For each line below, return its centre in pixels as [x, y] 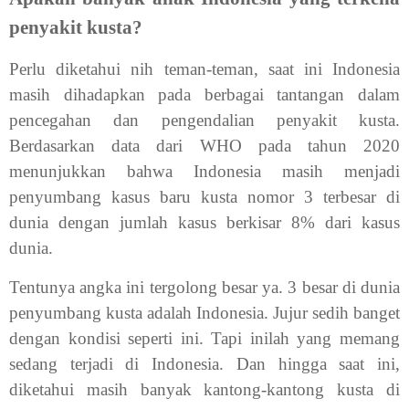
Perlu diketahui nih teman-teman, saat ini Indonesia [204, 68]
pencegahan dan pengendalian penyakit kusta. [204, 120]
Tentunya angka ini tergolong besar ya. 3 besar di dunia [204, 288]
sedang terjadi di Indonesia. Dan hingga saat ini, [204, 364]
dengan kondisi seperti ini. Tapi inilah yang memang [204, 339]
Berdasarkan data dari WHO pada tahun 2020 [204, 145]
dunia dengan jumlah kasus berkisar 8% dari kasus [204, 222]
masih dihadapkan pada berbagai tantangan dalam [204, 94]
